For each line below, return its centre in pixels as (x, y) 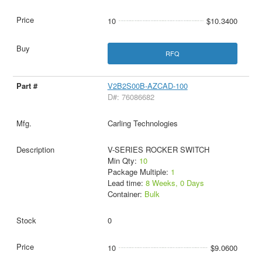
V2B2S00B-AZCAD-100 (147, 86)
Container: (126, 194)
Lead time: (126, 183)
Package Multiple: (139, 172)
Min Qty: (123, 161)
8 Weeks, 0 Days (175, 183)
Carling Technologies (142, 123)
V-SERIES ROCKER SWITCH (158, 150)
